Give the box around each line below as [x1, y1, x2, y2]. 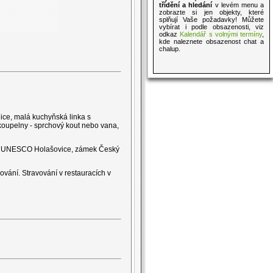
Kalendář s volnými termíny [180, 30, 262, 38]
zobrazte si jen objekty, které [159, 9, 264, 16]
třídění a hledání [159, 1, 213, 9]
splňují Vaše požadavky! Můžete [159, 16, 264, 23]
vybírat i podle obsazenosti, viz [159, 23, 264, 30]
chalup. [159, 45, 180, 52]
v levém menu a [212, 1, 264, 9]
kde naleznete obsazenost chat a [159, 38, 264, 45]
